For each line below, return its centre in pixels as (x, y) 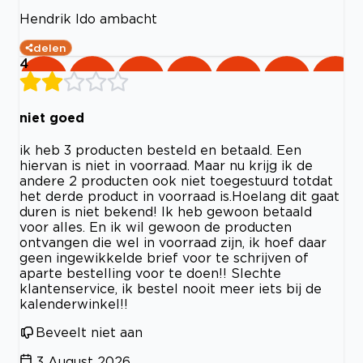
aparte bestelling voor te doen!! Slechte (150, 273)
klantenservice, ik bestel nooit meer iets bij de (171, 289)
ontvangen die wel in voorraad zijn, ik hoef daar (173, 243)
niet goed (52, 117)
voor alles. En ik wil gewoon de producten (156, 227)
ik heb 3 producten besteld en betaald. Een (160, 150)
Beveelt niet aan (89, 333)
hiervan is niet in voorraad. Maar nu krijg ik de (166, 166)
